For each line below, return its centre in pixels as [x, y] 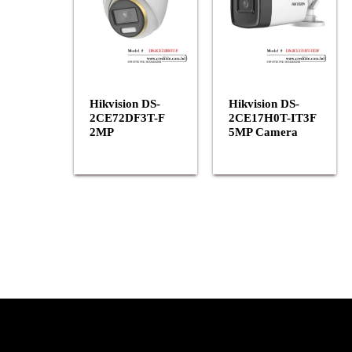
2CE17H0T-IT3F [272, 118]
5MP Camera [263, 132]
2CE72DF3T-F [126, 118]
